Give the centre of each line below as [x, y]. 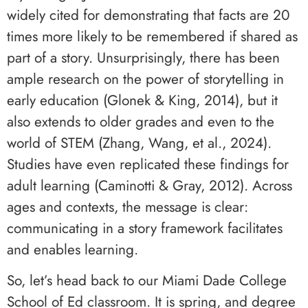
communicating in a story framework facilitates [145, 228]
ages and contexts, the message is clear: [128, 207]
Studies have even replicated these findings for [148, 164]
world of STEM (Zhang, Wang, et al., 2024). [139, 143]
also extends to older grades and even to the [141, 121]
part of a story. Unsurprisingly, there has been [143, 57]
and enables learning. [73, 249]
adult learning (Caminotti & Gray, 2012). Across [150, 185]
